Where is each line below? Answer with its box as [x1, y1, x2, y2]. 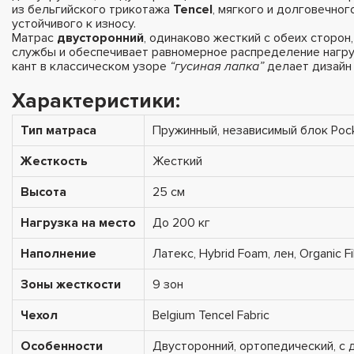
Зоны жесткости [21, 276, 121, 292]
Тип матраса [21, 122, 96, 138]
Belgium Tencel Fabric [153, 307, 269, 323]
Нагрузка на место [21, 214, 136, 231]
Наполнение [21, 245, 96, 262]
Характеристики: [12, 88, 180, 114]
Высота [21, 183, 66, 200]
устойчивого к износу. [12, 15, 136, 32]
